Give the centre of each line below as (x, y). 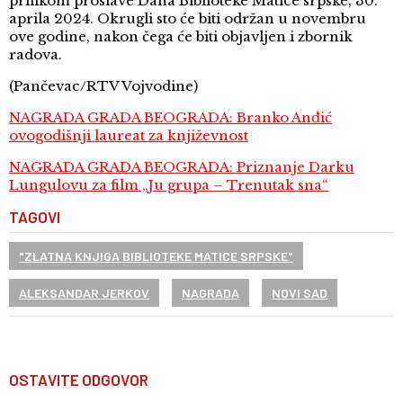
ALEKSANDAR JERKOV (84, 293)
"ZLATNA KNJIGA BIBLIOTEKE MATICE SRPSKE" (156, 256)
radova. (36, 55)
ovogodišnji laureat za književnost (129, 136)
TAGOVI (35, 217)
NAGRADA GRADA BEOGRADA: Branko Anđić (170, 118)
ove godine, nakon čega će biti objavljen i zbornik (181, 37)
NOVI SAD (300, 293)
